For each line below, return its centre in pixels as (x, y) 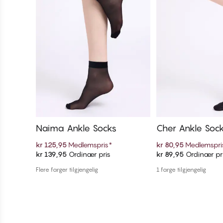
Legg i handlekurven (93, 158)
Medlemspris (88, 145)
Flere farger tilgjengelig (67, 170)
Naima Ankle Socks (76, 128)
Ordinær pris (89, 154)
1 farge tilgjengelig (181, 170)
